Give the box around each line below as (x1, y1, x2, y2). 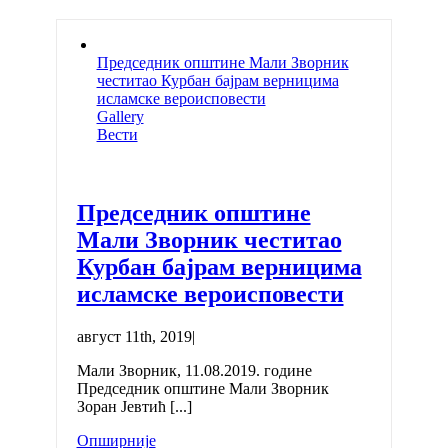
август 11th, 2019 (76, 328, 192, 346)
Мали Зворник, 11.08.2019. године (76, 362, 316, 380)
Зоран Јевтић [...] (76, 398, 192, 416)
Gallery (96, 108, 144, 126)
